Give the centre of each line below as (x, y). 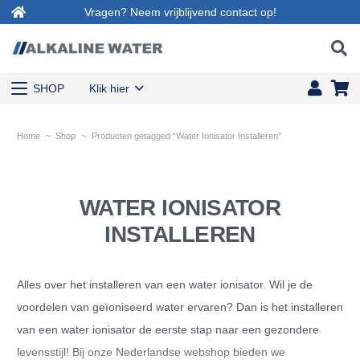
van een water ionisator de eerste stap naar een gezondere (168, 329)
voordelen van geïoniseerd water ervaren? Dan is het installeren (180, 307)
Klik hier (109, 88)
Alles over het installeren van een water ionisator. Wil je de (165, 284)
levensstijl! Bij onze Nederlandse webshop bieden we (151, 352)
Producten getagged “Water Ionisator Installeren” (186, 136)
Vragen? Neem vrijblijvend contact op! (180, 12)
